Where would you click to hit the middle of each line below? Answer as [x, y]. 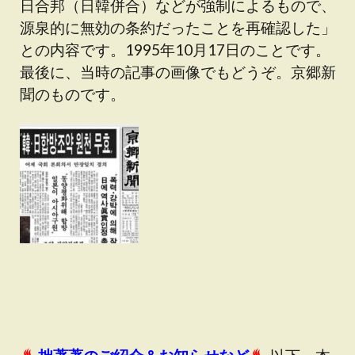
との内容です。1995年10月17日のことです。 [175, 50]
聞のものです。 [73, 94]
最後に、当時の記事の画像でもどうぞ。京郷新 [178, 72]
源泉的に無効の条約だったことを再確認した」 [178, 27]
